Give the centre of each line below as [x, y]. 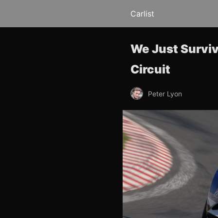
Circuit [150, 69]
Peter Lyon [165, 93]
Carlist [142, 14]
